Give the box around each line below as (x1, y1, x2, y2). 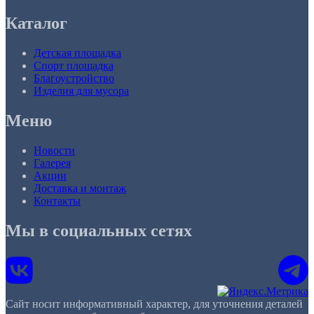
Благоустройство (34, 72, 114, 84)
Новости (34, 144, 75, 156)
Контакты (34, 194, 81, 207)
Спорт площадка (34, 60, 114, 71)
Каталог (6, 14, 67, 33)
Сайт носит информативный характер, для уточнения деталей (6, 297, 303, 310)
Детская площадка (34, 47, 121, 59)
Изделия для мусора (34, 85, 129, 97)
